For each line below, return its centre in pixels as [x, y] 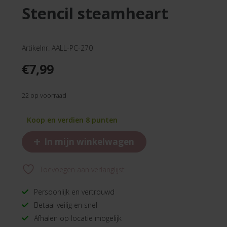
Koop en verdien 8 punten [72, 120]
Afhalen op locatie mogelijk [78, 218]
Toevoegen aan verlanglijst [82, 169]
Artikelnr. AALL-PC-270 [57, 48]
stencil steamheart [99, 13]
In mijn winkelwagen [88, 142]
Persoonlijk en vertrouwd [74, 192]
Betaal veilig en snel [66, 205]
